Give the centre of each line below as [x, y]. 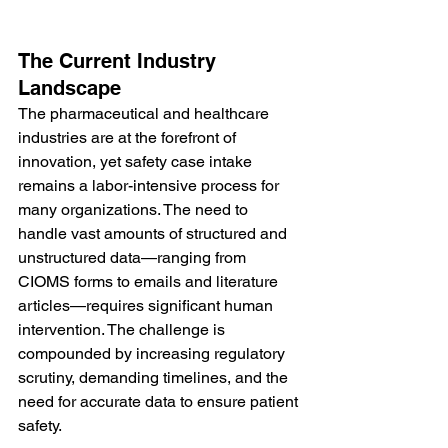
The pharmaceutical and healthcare [145, 113]
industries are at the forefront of [129, 137]
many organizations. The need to [135, 209]
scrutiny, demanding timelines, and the [155, 377]
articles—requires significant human [147, 305]
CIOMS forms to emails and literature [150, 281]
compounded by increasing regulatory [153, 353]
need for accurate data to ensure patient [160, 401]
